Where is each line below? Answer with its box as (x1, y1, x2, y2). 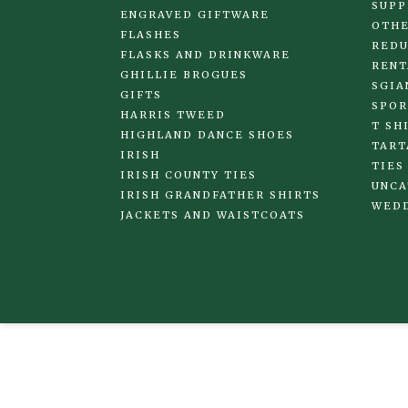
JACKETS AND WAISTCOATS (120, 209, 305, 222)
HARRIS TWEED (120, 108, 226, 122)
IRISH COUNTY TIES (120, 168, 257, 182)
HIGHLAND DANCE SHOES (120, 128, 294, 142)
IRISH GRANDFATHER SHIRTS (120, 189, 321, 202)
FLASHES (120, 28, 181, 42)
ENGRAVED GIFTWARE (120, 8, 270, 22)
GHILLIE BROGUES (120, 68, 248, 82)
